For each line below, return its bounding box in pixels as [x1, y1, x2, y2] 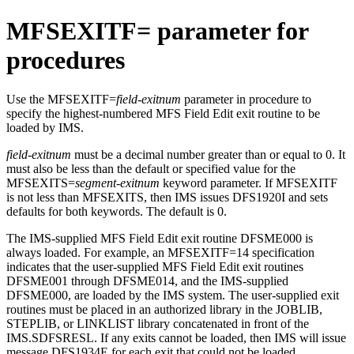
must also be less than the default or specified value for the [6, 161, 296, 175]
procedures [6, 46, 125, 75]
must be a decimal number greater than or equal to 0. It [71, 147, 345, 161]
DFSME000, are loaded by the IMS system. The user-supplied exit [6, 288, 339, 302]
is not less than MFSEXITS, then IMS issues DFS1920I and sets [6, 190, 328, 204]
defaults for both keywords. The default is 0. [6, 204, 227, 218]
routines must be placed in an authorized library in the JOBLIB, [6, 302, 322, 316]
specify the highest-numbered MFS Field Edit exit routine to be [6, 106, 320, 120]
